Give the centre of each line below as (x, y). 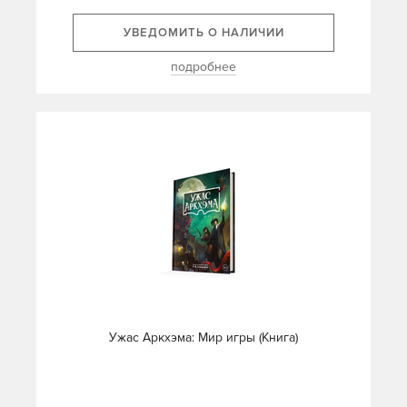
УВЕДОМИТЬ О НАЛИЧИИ (203, 33)
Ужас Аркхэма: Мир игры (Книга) (203, 338)
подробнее (203, 67)
